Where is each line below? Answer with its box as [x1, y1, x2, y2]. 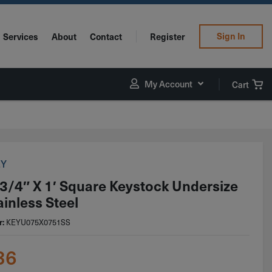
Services [2, 30, 38, 42]
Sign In [216, 30, 245, 42]
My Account [144, 77, 193, 90]
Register [150, 30, 186, 42]
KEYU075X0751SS [6, 216, 71, 228]
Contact [90, 30, 123, 42]
